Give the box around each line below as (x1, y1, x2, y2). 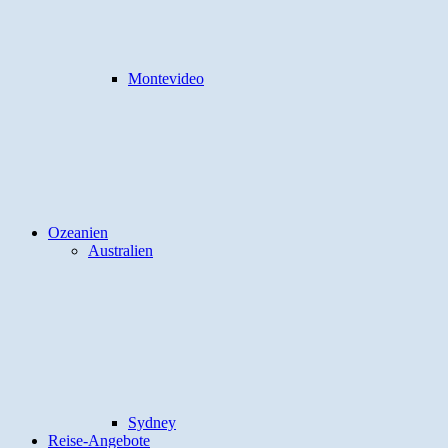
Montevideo (128, 70, 204, 87)
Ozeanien (48, 224, 108, 241)
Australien (88, 242, 153, 259)
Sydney (128, 414, 176, 431)
